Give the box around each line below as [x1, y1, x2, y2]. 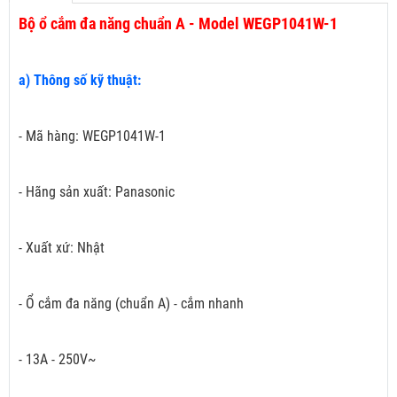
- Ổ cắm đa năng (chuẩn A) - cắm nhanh [19, 295, 244, 313]
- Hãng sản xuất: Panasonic [19, 183, 175, 201]
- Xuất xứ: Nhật [19, 239, 105, 257]
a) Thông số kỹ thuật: [19, 72, 144, 90]
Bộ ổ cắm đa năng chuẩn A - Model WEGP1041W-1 [19, 14, 338, 34]
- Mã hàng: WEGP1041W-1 [19, 128, 166, 145]
